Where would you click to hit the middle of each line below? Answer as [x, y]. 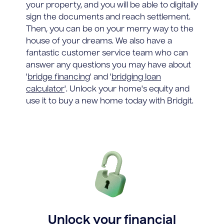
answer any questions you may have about [108, 65]
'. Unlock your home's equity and [127, 89]
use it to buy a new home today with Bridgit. [110, 101]
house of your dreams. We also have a [99, 41]
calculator [45, 89]
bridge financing [59, 77]
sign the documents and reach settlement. [108, 17]
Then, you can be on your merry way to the [110, 29]
